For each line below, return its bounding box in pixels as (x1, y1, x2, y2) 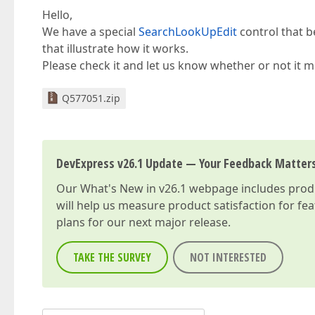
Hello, (42, 7, 72, 22)
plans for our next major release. (56, 214, 231, 230)
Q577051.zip (62, 91, 120, 105)
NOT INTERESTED (190, 250, 266, 265)
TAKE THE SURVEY (73, 250, 151, 265)
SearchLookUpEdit (139, 24, 237, 39)
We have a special (42, 24, 139, 39)
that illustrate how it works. (42, 41, 188, 56)
